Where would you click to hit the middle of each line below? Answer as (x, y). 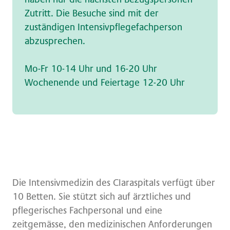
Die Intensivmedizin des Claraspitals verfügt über (114, 183)
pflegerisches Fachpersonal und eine (87, 210)
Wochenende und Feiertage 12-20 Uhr (105, 83)
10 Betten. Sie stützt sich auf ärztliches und (102, 197)
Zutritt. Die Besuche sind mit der (92, 13)
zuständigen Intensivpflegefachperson (103, 27)
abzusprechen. (55, 41)
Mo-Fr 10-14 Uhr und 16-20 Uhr (91, 69)
